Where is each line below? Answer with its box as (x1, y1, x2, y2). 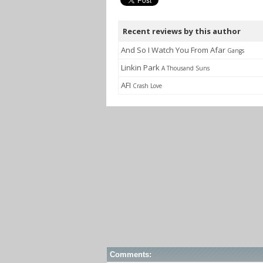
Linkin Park (121, 62, 161, 73)
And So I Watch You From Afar (121, 45, 227, 55)
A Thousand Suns (161, 64, 210, 72)
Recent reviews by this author (123, 26, 241, 36)
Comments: (110, 250, 151, 259)
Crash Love (133, 82, 162, 90)
